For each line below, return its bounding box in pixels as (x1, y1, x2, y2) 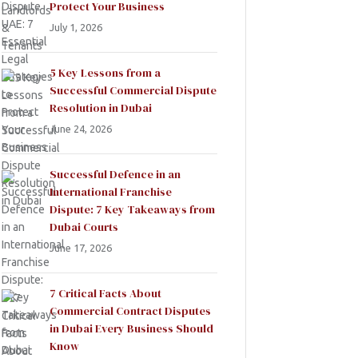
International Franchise (50, 183, 172, 200)
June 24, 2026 (50, 122, 112, 134)
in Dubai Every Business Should (50, 320, 213, 336)
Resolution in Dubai (50, 99, 152, 116)
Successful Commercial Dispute (50, 82, 217, 98)
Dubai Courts (50, 218, 118, 235)
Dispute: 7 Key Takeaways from (50, 201, 215, 217)
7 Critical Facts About (50, 284, 161, 301)
